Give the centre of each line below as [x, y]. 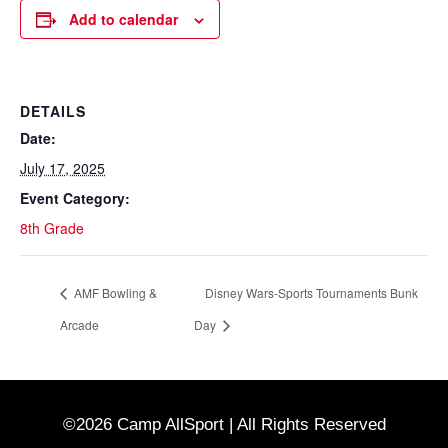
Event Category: [75, 198]
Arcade [79, 324]
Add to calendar [123, 19]
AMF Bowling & [114, 292]
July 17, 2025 [62, 168]
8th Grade [52, 228]
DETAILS [53, 111]
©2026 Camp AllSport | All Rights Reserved [224, 424]
